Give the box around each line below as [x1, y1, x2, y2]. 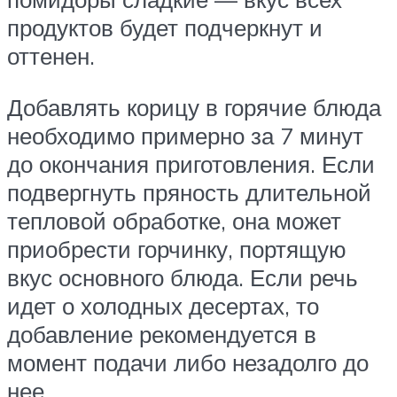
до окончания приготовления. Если [7, 149, 375, 178]
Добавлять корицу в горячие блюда [7, 92, 381, 121]
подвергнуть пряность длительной [7, 177, 371, 206]
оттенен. [7, 42, 95, 71]
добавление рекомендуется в [7, 319, 316, 348]
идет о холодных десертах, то [7, 291, 319, 320]
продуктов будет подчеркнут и [7, 13, 323, 43]
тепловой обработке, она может [7, 206, 341, 235]
